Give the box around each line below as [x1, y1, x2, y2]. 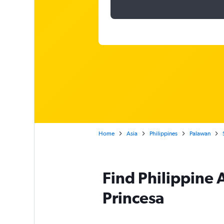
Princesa [102, 188, 164, 207]
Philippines [149, 130, 177, 137]
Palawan [189, 130, 210, 137]
